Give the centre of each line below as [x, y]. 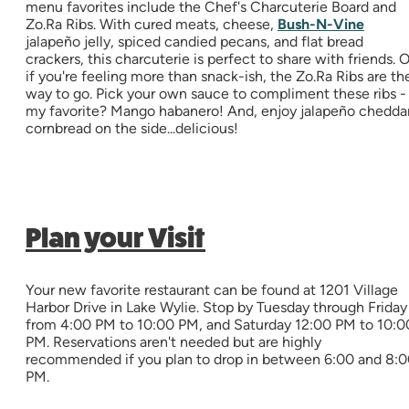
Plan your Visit [115, 239]
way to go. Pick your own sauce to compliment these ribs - [216, 94]
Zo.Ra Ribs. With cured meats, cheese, [152, 25]
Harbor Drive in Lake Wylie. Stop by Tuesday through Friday [216, 308]
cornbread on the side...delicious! [134, 129]
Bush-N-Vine [321, 25]
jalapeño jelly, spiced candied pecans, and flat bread [194, 42]
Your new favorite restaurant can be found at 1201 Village [212, 290]
